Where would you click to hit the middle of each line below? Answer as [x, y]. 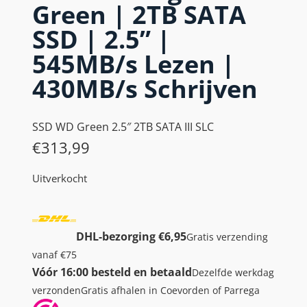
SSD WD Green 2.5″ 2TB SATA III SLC [123, 126]
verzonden [57, 290]
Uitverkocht [60, 178]
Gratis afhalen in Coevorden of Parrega [170, 290]
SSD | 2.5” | [101, 39]
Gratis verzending [227, 237]
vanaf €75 [54, 255]
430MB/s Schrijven [145, 88]
